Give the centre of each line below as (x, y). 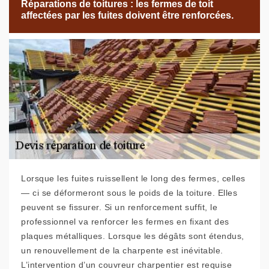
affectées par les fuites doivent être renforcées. (127, 16)
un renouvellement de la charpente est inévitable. (122, 251)
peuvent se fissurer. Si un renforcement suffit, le (119, 207)
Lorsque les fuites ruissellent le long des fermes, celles (133, 179)
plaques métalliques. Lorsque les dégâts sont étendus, (133, 236)
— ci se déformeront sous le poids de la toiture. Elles (129, 193)
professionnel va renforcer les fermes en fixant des (125, 222)
